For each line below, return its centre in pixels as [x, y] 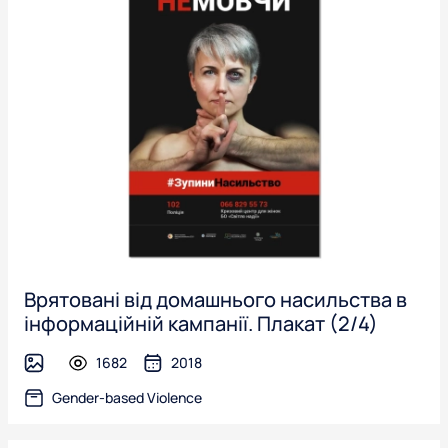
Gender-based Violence [127, 397]
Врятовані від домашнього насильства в [215, 299]
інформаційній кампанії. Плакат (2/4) [201, 323]
